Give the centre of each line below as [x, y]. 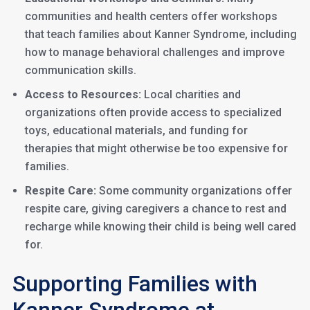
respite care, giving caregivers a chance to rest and [155, 209]
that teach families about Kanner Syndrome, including [161, 34]
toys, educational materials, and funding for [136, 130]
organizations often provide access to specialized [153, 112]
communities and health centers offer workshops [151, 16]
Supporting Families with [135, 284]
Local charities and [191, 94]
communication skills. [80, 70]
